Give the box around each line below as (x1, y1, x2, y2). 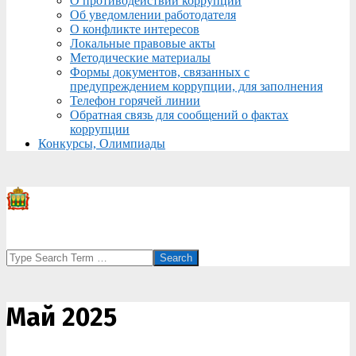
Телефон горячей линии (70, 94, 200, 107)
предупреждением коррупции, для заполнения (70, 79, 323, 93)
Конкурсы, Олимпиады (38, 137, 165, 150)
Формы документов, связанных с (70, 65, 250, 79)
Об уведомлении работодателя (70, 8, 236, 21)
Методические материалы (70, 51, 211, 64)
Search (6, 249, 40, 262)
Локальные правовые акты (70, 37, 215, 50)
